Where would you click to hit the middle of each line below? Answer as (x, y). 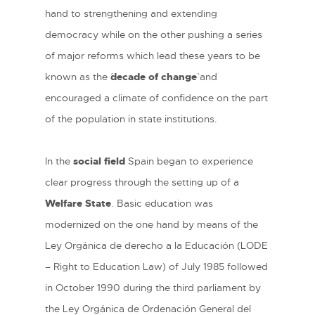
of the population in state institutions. (131, 119)
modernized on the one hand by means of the (152, 225)
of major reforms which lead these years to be (153, 56)
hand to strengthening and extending (131, 14)
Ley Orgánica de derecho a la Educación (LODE (156, 246)
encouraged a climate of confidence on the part (156, 98)
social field (99, 161)
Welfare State (78, 204)
